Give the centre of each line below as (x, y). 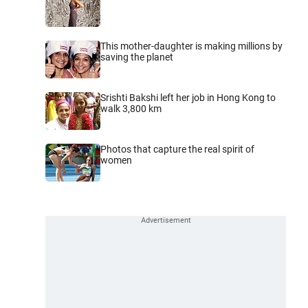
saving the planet (137, 57)
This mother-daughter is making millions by (191, 46)
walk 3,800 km (131, 108)
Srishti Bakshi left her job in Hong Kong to (188, 97)
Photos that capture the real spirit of (177, 149)
